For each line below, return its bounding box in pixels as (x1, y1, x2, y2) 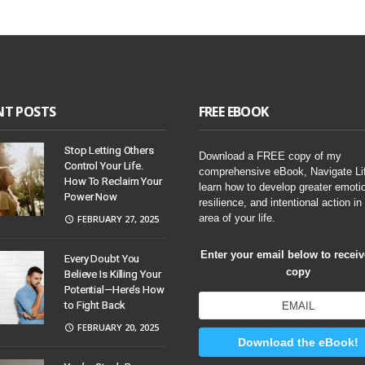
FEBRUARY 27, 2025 (74, 213, 159, 225)
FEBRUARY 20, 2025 (74, 321, 159, 333)
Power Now (64, 191, 117, 203)
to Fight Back (64, 299, 125, 311)
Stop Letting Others (64, 144, 154, 156)
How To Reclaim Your (64, 175, 162, 187)
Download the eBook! (238, 336, 359, 349)
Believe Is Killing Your (64, 268, 161, 280)
